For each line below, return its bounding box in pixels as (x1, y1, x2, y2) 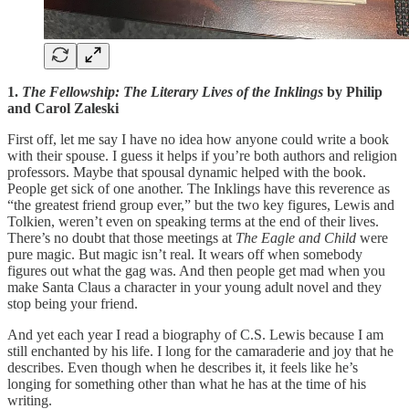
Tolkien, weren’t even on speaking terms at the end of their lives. (7, 213, 379, 229)
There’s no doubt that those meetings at (7, 229, 236, 246)
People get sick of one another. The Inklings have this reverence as (7, 180, 390, 196)
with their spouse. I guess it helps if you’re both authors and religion (7, 147, 397, 163)
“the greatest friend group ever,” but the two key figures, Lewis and (7, 196, 394, 213)
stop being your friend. (7, 295, 138, 311)
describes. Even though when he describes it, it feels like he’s (7, 359, 358, 375)
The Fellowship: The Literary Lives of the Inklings (22, 83, 323, 100)
